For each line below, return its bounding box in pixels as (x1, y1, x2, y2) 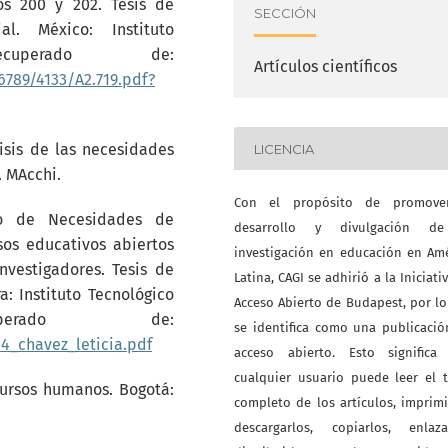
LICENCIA (254, 140, 314, 157)
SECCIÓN (254, 4, 316, 21)
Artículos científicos (254, 57, 397, 76)
